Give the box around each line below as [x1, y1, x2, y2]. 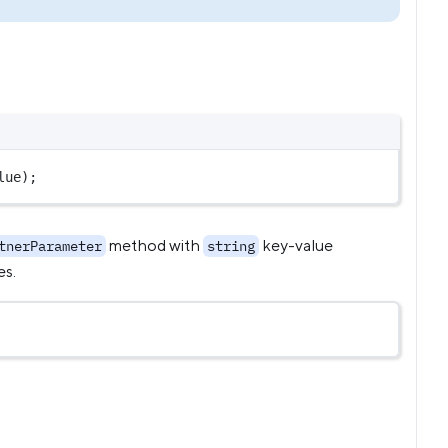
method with [106, 236, 203, 255]
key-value [259, 236, 333, 255]
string [207, 237, 255, 255]
